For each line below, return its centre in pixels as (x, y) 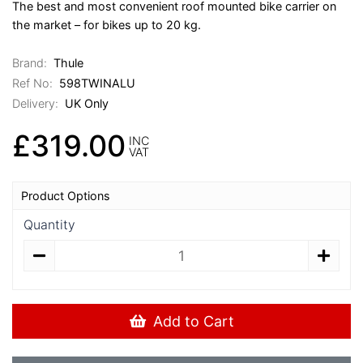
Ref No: (32, 83)
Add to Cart (193, 322)
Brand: (30, 62)
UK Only (85, 104)
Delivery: (35, 104)
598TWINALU (96, 83)
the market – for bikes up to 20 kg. (107, 25)
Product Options (66, 196)
